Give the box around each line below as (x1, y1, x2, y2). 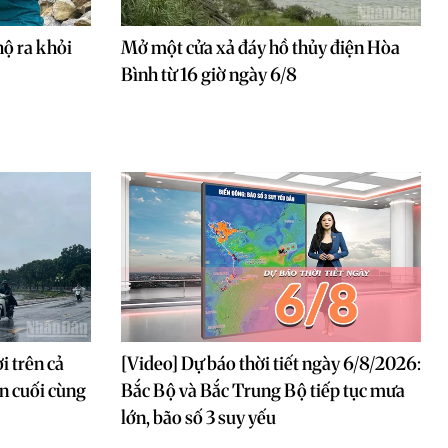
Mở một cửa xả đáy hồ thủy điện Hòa (121, 36, 400, 59)
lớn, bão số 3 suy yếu (121, 406, 276, 429)
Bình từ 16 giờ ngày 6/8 (121, 63, 297, 86)
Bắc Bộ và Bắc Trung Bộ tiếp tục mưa (121, 379, 405, 402)
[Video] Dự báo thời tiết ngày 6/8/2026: (121, 352, 421, 375)
